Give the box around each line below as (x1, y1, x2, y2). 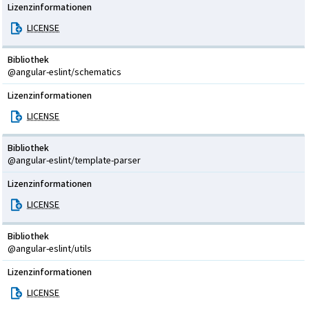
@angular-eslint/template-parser (8, 154, 141, 167)
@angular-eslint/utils (8, 242, 92, 255)
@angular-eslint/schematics (8, 66, 121, 79)
